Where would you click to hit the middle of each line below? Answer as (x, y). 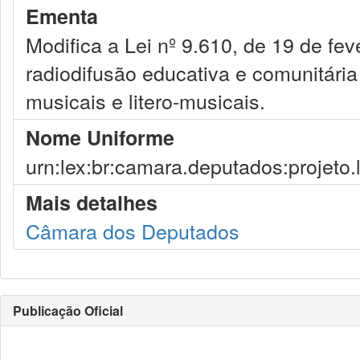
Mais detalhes (92, 202)
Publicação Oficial (68, 311)
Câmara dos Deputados (133, 231)
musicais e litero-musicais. (145, 100)
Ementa (62, 16)
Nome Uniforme (100, 137)
